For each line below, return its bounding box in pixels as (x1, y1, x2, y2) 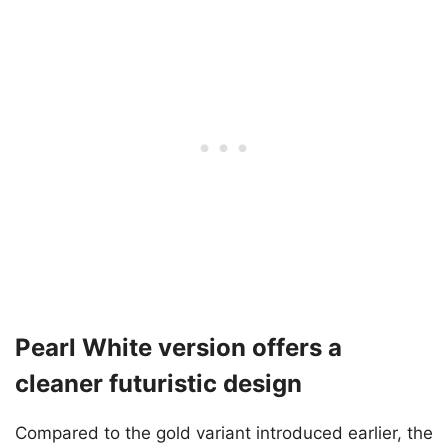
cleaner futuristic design (15, 368, 302, 398)
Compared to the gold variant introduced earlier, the (15, 422, 433, 443)
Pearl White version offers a (15, 332, 342, 362)
